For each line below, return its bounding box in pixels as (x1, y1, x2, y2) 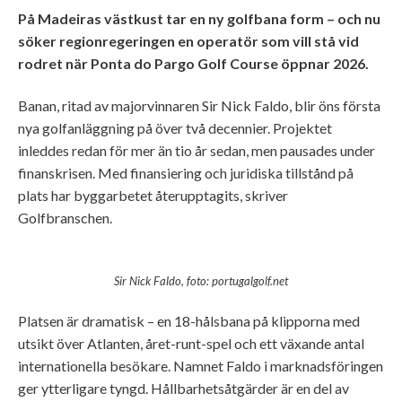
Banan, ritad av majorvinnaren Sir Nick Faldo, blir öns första (18, 97, 380, 115)
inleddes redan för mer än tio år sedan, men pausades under (18, 142, 375, 160)
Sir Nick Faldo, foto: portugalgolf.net (114, 273, 288, 288)
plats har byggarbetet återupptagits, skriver (18, 187, 288, 205)
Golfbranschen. (18, 209, 112, 227)
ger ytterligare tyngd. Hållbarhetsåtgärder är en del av (18, 380, 349, 398)
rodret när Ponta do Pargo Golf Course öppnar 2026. (18, 54, 369, 72)
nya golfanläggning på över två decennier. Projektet (18, 119, 332, 137)
